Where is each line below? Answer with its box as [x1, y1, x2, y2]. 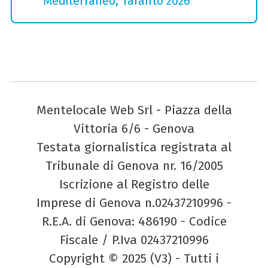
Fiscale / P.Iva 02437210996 [59, 232, 209, 248]
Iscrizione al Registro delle [59, 176, 209, 193]
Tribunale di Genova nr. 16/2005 [45, 158, 223, 174]
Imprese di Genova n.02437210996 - [36, 195, 232, 211]
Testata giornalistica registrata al [36, 139, 232, 156]
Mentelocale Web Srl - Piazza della [36, 102, 232, 118]
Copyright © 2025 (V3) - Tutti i [49, 251, 219, 267]
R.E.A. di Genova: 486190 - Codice [41, 214, 227, 230]
